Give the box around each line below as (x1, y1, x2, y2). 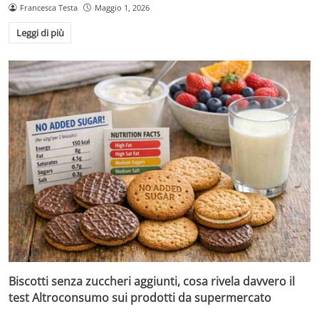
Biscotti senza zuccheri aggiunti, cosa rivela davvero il (9, 273, 295, 289)
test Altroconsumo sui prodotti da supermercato (9, 289, 271, 305)
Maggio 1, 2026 (94, 1, 150, 13)
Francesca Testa (19, 1, 78, 13)
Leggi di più (16, 26, 64, 40)
